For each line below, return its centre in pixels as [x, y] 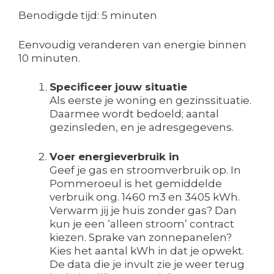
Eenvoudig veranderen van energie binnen [132, 44]
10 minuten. [49, 58]
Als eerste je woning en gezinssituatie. [150, 101]
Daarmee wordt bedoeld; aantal [134, 114]
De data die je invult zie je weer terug [147, 264]
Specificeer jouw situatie [118, 87]
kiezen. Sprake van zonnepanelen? [141, 237]
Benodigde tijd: [60, 16]
